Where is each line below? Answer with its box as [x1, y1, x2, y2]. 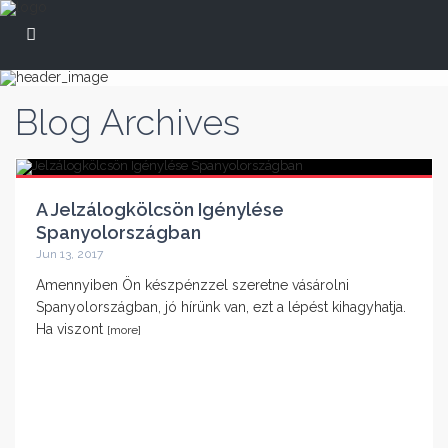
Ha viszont [36, 321, 107, 337]
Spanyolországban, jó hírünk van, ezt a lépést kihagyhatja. [36, 299, 406, 315]
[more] [107, 323, 141, 337]
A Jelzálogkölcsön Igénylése [36, 199, 284, 220]
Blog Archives [15, 101, 240, 143]
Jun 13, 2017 [36, 247, 103, 261]
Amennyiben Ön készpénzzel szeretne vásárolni [36, 277, 349, 293]
